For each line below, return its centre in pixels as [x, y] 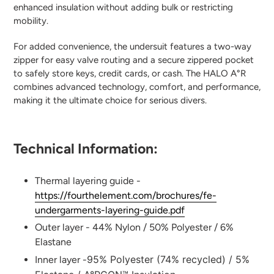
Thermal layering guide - [88, 181]
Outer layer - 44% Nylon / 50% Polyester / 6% [134, 228]
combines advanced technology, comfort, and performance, [137, 87]
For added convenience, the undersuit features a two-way [132, 46]
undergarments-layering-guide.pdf [110, 210]
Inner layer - [61, 260]
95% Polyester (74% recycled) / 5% [168, 260]
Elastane [53, 242]
